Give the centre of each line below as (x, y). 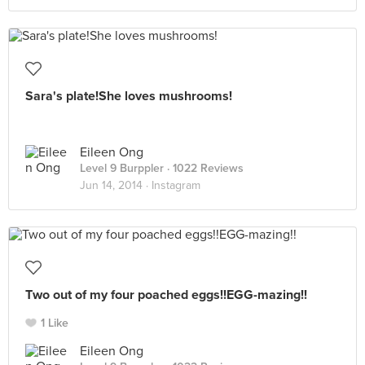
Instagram (176, 185)
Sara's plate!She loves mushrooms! (129, 96)
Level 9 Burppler (122, 168)
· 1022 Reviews (204, 168)
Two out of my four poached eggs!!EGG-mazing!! (166, 295)
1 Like (55, 323)
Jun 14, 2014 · (116, 185)
